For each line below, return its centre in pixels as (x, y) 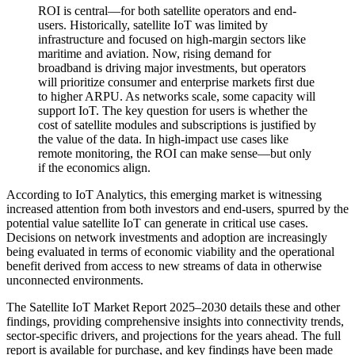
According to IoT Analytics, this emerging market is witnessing (164, 195)
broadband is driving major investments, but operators (172, 68)
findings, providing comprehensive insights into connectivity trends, (175, 322)
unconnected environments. (75, 281)
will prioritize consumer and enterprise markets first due (176, 82)
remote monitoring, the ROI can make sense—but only (175, 154)
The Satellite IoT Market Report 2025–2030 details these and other (173, 307)
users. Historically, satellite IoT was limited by (153, 25)
